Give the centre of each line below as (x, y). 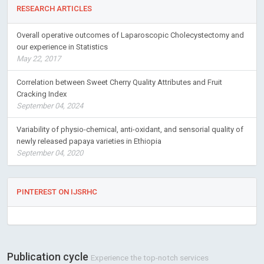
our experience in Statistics (62, 47)
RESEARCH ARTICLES (54, 8)
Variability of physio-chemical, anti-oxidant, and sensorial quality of (130, 129)
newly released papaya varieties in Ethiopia (89, 141)
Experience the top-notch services (150, 257)
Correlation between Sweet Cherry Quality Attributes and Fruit (119, 82)
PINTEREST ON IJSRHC (57, 192)
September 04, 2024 (50, 105)
